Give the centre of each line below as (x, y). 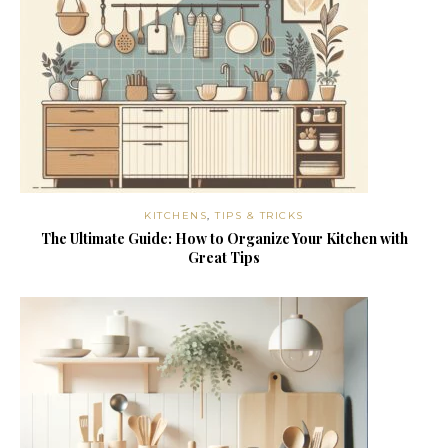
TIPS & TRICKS (259, 216)
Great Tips (224, 258)
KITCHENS (176, 216)
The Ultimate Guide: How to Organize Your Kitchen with (224, 239)
